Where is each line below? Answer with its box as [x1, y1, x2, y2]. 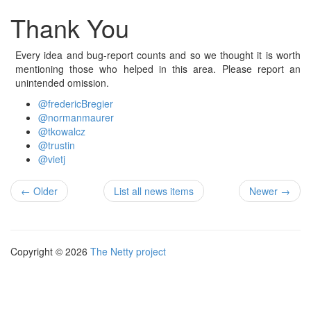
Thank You [10, 10, 129, 45]
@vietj [38, 152, 65, 166]
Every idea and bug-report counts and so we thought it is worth [15, 48, 301, 62]
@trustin [38, 138, 75, 152]
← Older [21, 184, 58, 198]
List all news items [113, 184, 194, 198]
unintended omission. [15, 76, 109, 90]
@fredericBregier [38, 96, 113, 110]
